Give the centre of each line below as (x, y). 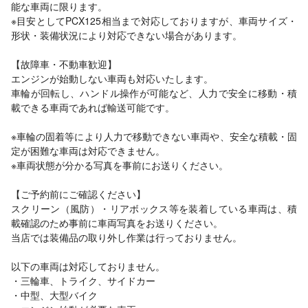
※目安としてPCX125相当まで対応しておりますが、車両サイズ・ (154, 21)
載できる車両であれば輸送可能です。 (93, 107)
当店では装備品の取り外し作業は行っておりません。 (126, 237)
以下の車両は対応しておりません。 (88, 266)
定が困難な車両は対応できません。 (88, 151)
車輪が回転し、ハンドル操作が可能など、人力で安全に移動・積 (154, 93)
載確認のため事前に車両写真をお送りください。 (117, 223)
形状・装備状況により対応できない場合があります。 (126, 35)
